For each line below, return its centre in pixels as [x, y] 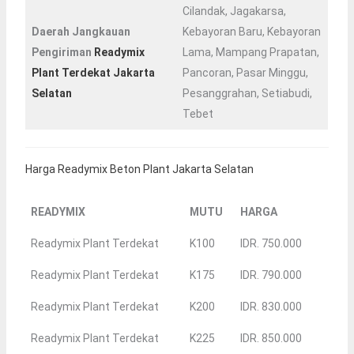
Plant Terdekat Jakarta [93, 73]
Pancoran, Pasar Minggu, [245, 73]
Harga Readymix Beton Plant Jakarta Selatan [139, 169]
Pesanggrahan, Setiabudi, [247, 94]
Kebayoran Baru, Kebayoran [251, 32]
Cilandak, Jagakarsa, [234, 11]
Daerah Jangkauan [81, 32]
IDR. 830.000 [271, 307]
